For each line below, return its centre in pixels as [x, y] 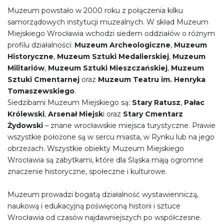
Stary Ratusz [156, 102]
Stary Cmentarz [153, 114]
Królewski [26, 114]
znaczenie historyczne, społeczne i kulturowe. [87, 171]
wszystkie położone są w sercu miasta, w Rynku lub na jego [111, 137]
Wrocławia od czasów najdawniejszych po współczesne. [104, 217]
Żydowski [25, 125]
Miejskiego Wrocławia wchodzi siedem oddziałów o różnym [111, 33]
